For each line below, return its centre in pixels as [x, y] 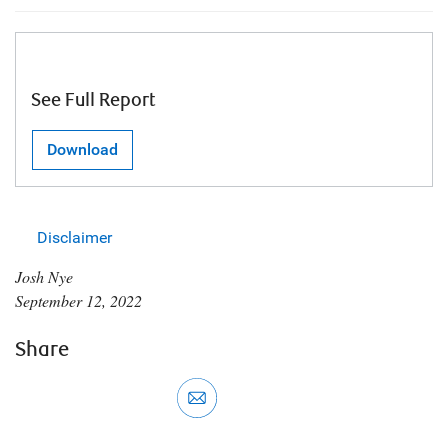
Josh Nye [44, 276]
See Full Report [93, 100]
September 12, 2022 [78, 300]
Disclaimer [74, 237]
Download [82, 149]
